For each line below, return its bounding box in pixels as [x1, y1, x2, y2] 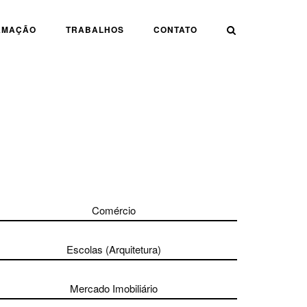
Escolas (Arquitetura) [66, 242, 161, 256]
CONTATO [153, 23, 197, 36]
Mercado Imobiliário [69, 281, 158, 295]
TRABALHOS [66, 23, 124, 36]
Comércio [91, 203, 136, 217]
